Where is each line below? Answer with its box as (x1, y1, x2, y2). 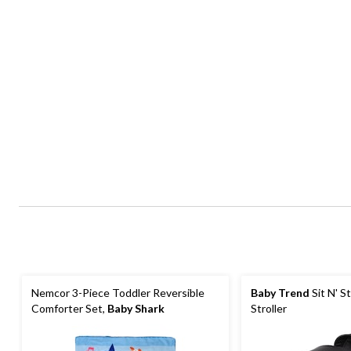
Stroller (251, 302, 287, 316)
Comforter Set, (31, 302, 107, 316)
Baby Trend (251, 286, 309, 300)
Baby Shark (107, 302, 165, 316)
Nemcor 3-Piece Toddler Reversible (31, 286, 204, 300)
